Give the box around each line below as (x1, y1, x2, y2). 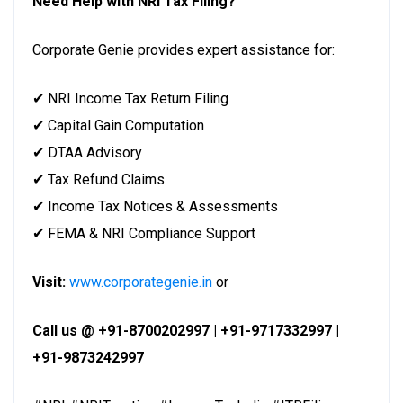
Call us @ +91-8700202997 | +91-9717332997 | (32, 321, 339, 339)
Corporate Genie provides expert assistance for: (32, 40, 335, 58)
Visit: (32, 273, 66, 291)
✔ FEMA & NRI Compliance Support (32, 224, 255, 242)
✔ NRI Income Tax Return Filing (32, 89, 228, 107)
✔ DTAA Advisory (32, 143, 142, 161)
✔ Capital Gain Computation (32, 116, 204, 134)
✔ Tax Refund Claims (32, 170, 165, 188)
